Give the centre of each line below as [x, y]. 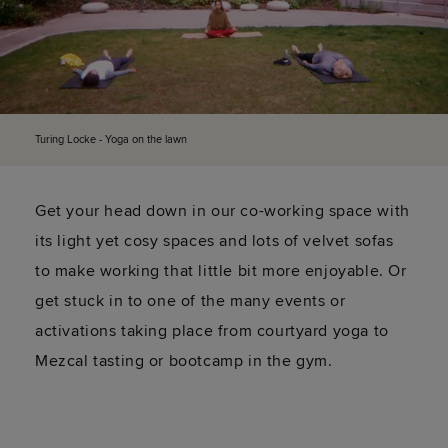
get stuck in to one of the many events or [190, 301]
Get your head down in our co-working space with [222, 211]
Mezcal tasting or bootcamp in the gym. [184, 361]
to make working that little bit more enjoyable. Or [221, 271]
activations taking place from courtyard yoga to [212, 331]
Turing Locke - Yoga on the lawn [111, 140]
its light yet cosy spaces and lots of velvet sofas [214, 241]
